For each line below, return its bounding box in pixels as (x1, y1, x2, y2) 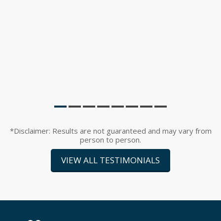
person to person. (80, 135, 141, 145)
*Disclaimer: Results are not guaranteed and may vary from (9, 126, 19, 136)
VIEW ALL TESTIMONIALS (61, 154, 160, 166)
